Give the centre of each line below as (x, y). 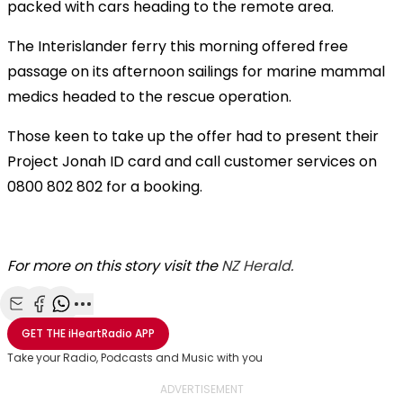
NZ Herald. (257, 265)
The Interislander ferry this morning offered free (178, 46)
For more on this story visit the (114, 265)
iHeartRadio (100, 333)
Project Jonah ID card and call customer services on (192, 161)
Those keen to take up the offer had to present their (193, 136)
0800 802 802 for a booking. (105, 186)
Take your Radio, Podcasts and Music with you (135, 357)
